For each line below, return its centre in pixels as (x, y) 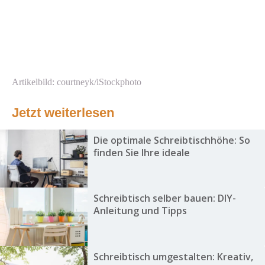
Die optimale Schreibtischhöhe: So (172, 140)
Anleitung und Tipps (140, 211)
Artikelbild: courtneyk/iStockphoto (77, 82)
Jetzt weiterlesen (63, 113)
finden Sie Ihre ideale (141, 153)
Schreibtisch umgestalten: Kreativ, (173, 256)
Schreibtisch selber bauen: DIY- (164, 198)
